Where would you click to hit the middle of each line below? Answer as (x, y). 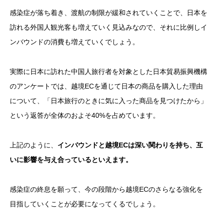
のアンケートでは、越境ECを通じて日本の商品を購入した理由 (106, 86)
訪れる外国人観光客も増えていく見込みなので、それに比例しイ (109, 27)
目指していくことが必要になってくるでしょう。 (85, 204)
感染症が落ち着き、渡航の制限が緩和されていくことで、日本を (109, 13)
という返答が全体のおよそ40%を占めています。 (85, 115)
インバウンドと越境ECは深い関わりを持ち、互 (130, 145)
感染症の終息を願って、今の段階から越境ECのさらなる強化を (106, 189)
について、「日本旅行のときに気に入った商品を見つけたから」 (109, 101)
